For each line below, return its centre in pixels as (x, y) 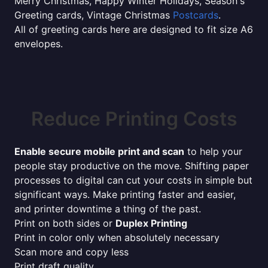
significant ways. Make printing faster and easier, (125, 194)
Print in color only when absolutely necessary (117, 237)
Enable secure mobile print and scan (99, 151)
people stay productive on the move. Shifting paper (132, 166)
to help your (213, 151)
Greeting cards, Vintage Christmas (94, 15)
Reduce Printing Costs (134, 119)
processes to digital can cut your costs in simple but (133, 180)
